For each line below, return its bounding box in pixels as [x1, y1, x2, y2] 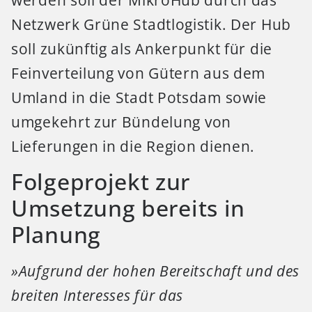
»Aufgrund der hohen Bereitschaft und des [11, 261, 300, 281]
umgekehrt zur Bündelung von [11, 111, 231, 132]
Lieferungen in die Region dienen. [11, 136, 256, 156]
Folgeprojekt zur [11, 166, 191, 197]
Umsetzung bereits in [11, 193, 246, 224]
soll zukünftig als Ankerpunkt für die [11, 38, 272, 58]
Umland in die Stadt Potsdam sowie [11, 87, 267, 107]
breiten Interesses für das [11, 286, 184, 306]
